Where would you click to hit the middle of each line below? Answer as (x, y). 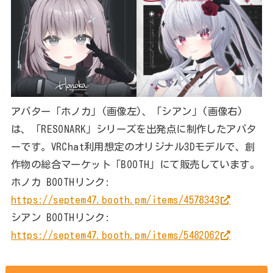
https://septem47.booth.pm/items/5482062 (115, 235)
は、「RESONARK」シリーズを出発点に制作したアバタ (133, 129)
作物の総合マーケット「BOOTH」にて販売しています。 (135, 164)
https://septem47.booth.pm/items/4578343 (115, 199)
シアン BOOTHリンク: (60, 217)
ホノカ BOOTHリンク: (60, 182)
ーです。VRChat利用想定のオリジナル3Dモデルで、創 (133, 146)
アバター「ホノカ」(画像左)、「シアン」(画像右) (127, 111)
